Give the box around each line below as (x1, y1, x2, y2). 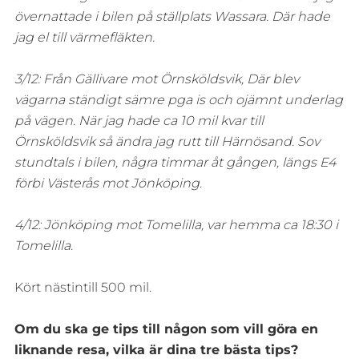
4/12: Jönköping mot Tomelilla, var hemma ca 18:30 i (14, 217, 338, 233)
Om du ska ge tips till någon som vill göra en (14, 321, 318, 337)
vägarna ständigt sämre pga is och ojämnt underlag (14, 92, 343, 108)
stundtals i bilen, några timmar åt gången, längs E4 (14, 155, 336, 171)
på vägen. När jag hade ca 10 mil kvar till (14, 113, 264, 129)
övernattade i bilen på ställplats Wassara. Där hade (14, 9, 330, 25)
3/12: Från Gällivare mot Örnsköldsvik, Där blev (14, 71, 299, 87)
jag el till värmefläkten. (14, 30, 155, 46)
